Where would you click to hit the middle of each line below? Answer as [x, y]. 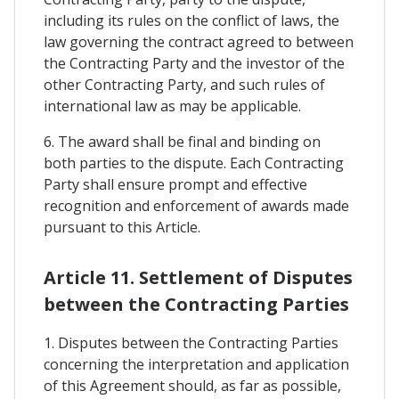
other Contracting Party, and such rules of [184, 85]
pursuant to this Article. [122, 228]
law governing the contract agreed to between [199, 42]
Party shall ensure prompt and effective [175, 185]
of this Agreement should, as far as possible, [192, 385]
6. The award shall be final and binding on [182, 142]
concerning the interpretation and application [196, 364]
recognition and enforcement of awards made [196, 206]
